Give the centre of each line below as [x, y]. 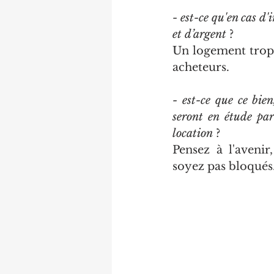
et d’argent [199, 34]
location [193, 133]
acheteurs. [201, 67]
